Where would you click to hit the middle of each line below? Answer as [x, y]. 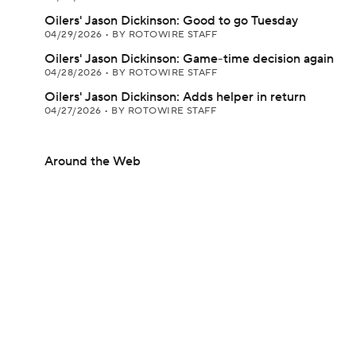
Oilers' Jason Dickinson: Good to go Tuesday [171, 21]
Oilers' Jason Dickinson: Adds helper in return [175, 97]
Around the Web [93, 161]
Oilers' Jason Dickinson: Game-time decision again [189, 59]
